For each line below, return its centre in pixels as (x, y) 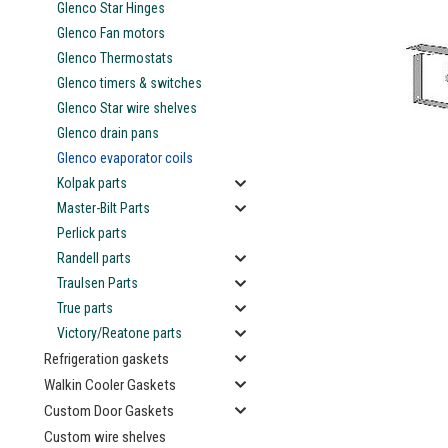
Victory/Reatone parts (119, 333)
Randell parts (94, 258)
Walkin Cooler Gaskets (110, 385)
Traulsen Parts (97, 283)
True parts (85, 308)
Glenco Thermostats (115, 58)
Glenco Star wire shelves (127, 108)
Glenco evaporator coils (125, 158)
